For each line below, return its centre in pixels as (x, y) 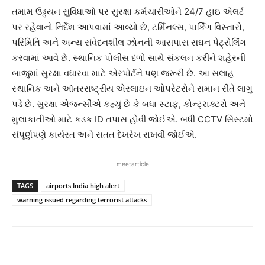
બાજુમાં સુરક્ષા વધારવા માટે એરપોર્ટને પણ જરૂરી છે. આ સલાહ (123, 73)
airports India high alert (83, 185)
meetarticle (132, 164)
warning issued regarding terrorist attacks (82, 199)
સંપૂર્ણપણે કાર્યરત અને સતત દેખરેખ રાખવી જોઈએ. (104, 134)
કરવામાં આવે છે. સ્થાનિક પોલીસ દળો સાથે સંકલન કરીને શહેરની (129, 57)
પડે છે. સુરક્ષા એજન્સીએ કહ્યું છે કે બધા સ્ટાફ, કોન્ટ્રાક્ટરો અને (129, 104)
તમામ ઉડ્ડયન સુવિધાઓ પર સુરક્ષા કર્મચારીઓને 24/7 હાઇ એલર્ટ (128, 11)
